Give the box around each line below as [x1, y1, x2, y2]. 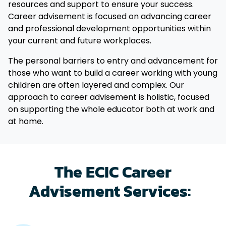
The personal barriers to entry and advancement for [8, 55, 218, 67]
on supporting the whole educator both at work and [8, 103, 214, 116]
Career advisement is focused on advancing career [8, 11, 211, 23]
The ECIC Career [54, 159, 172, 184]
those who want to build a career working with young [8, 67, 217, 79]
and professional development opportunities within [8, 23, 211, 35]
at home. [8, 116, 45, 128]
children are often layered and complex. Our [8, 79, 184, 91]
